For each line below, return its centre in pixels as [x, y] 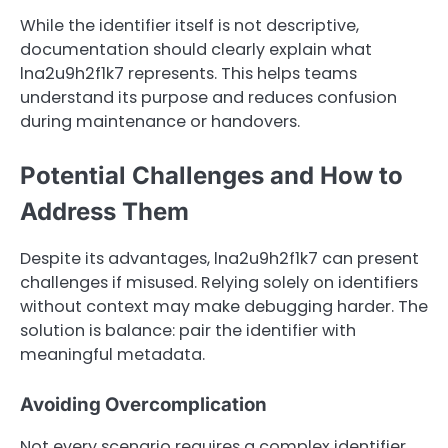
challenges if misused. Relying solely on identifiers [219, 282]
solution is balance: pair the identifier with [188, 330]
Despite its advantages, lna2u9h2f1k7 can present [219, 258]
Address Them [104, 212]
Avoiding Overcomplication [143, 404]
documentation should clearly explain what [196, 50]
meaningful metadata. [112, 354]
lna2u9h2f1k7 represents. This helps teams [188, 74]
